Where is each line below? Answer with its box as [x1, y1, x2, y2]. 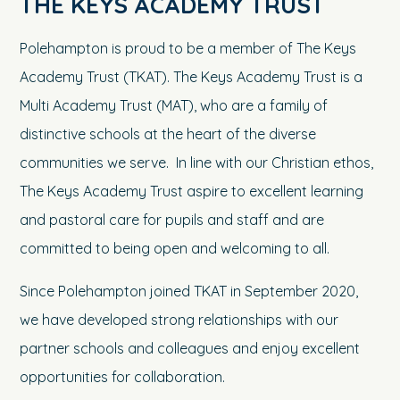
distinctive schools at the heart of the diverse [20, 125, 317, 144]
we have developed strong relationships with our [20, 311, 339, 329]
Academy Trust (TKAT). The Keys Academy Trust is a [20, 68, 363, 87]
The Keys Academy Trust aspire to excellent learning [20, 182, 364, 201]
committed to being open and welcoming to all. [20, 239, 330, 258]
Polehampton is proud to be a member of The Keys [20, 39, 357, 58]
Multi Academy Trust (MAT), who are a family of [20, 96, 329, 115]
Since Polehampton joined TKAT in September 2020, [20, 282, 359, 301]
